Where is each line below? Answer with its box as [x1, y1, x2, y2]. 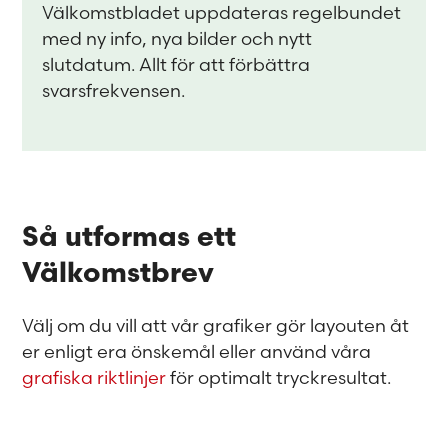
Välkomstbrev [22, 261, 215, 289]
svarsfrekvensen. [42, 79, 186, 102]
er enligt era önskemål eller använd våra [22, 340, 372, 363]
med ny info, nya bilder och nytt [42, 27, 313, 50]
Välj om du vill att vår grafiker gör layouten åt [22, 314, 410, 337]
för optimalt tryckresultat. [166, 366, 392, 389]
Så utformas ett [22, 225, 237, 253]
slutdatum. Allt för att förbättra [42, 53, 311, 76]
